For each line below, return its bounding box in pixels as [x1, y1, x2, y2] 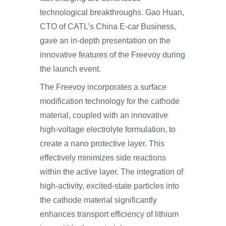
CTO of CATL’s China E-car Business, [40, 22, 176, 31]
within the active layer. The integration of [40, 167, 183, 176]
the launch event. [40, 65, 101, 73]
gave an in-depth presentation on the [40, 36, 171, 45]
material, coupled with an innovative [40, 111, 168, 120]
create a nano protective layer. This [40, 139, 164, 148]
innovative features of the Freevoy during [40, 50, 185, 59]
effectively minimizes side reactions [40, 153, 166, 162]
